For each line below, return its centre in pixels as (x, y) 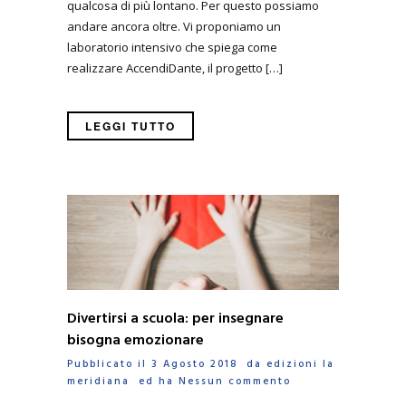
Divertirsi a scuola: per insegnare (175, 319)
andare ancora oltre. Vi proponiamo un (174, 26)
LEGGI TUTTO (130, 126)
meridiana (98, 381)
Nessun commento (235, 381)
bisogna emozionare (135, 340)
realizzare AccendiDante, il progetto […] (175, 68)
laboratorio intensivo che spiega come (172, 47)
